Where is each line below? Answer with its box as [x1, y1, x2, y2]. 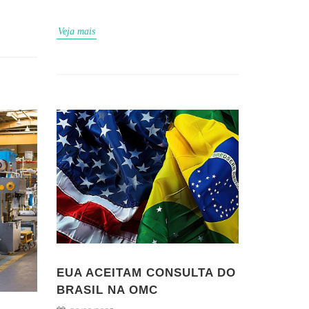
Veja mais [58, 26, 95, 37]
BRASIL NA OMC [57, 283, 158, 297]
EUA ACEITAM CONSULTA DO [57, 266, 236, 279]
